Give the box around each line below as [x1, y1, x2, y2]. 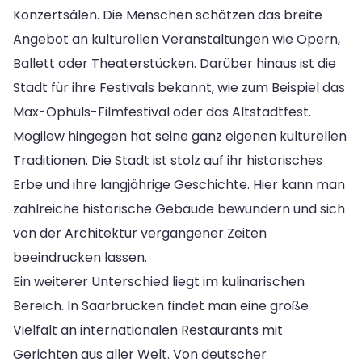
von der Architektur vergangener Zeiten [13, 223, 267, 242]
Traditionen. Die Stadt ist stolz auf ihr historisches [13, 150, 322, 170]
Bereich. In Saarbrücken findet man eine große [13, 296, 309, 315]
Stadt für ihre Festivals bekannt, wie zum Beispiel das [13, 78, 345, 97]
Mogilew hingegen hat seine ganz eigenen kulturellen [13, 126, 347, 145]
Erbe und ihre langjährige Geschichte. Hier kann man [13, 175, 345, 194]
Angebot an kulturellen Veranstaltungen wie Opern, [13, 29, 340, 48]
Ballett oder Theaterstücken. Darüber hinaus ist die [13, 53, 336, 73]
